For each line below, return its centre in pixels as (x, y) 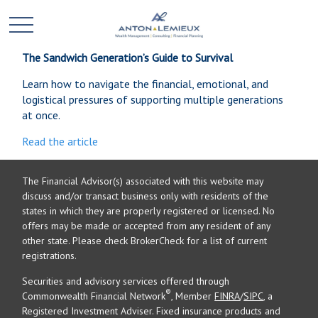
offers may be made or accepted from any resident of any (147, 226)
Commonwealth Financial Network (94, 296)
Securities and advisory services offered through (126, 281)
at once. (42, 115)
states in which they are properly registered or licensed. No (149, 211)
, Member (193, 296)
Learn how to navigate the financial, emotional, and (146, 84)
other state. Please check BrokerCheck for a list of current (145, 241)
